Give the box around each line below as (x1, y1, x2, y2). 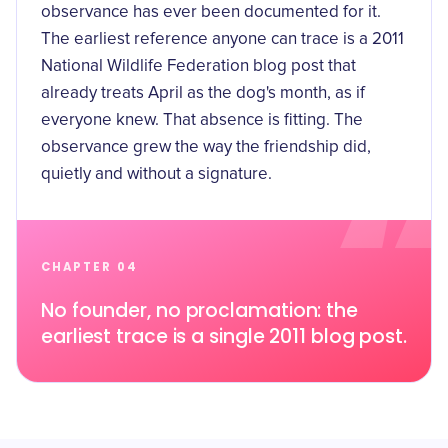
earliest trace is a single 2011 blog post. (41, 323, 408, 350)
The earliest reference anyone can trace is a (41, 31, 372, 48)
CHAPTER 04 (41, 259, 138, 275)
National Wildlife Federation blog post (41, 58, 324, 75)
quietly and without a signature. (41, 166, 272, 183)
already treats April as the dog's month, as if (41, 85, 365, 102)
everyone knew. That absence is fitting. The (41, 112, 363, 129)
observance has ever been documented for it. (41, 4, 381, 21)
